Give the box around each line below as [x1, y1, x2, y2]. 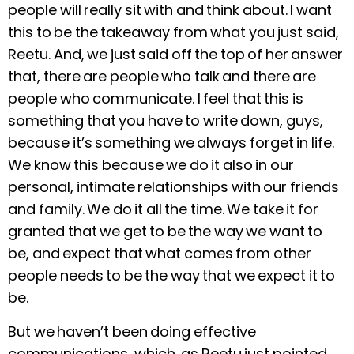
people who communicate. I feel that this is [8, 88, 303, 109]
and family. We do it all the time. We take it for [8, 199, 318, 220]
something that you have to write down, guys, [8, 111, 323, 131]
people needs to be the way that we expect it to [8, 265, 335, 286]
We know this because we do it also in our [8, 155, 294, 175]
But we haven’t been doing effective [8, 321, 256, 341]
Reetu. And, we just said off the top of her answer [8, 44, 343, 65]
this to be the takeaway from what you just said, [8, 22, 339, 43]
